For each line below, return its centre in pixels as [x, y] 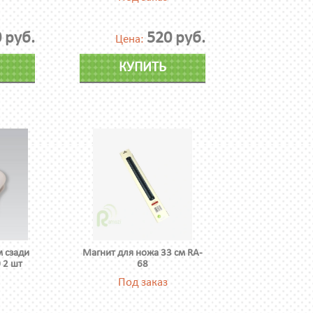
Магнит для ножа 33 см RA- [143, 253]
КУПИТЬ [143, 68]
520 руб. [176, 38]
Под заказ [143, 283]
